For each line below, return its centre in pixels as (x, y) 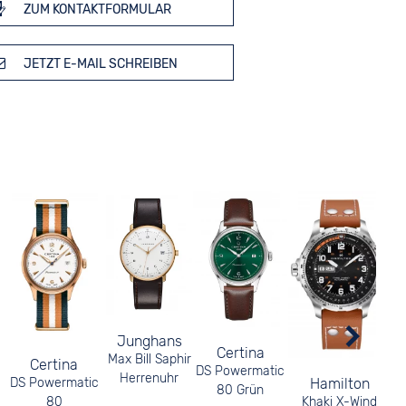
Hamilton (339, 383)
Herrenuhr (150, 379)
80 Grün (241, 390)
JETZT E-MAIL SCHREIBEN (99, 64)
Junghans (149, 342)
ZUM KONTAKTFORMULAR (96, 10)
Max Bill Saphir (149, 360)
